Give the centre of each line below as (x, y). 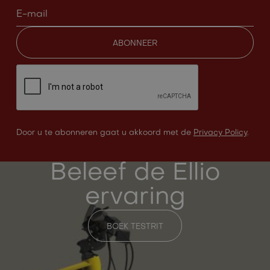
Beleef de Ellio (135, 174)
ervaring (135, 198)
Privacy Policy (220, 133)
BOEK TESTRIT (135, 227)
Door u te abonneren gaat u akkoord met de (105, 133)
